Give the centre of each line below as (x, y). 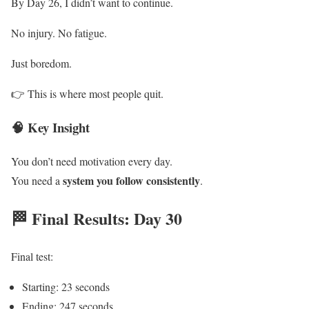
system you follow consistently (131, 180)
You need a (37, 180)
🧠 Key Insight (50, 128)
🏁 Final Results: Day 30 (97, 218)
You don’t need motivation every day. (92, 161)
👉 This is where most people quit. (87, 94)
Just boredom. (41, 63)
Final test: (32, 256)
